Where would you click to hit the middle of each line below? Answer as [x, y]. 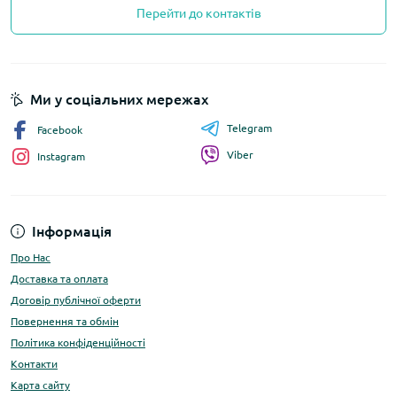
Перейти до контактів [198, 14]
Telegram [249, 128]
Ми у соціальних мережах [119, 100]
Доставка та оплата [59, 279]
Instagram [61, 157]
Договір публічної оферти [76, 300]
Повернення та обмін [65, 322]
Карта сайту [40, 385]
